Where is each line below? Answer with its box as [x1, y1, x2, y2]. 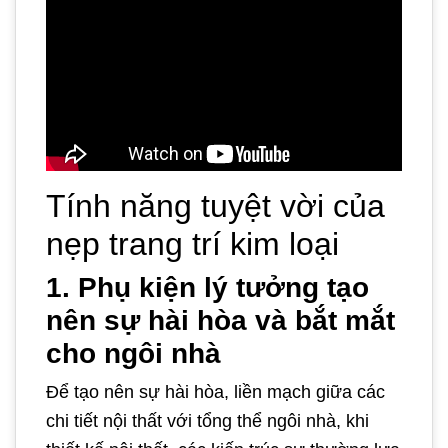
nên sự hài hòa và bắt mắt [46, 304, 395, 336]
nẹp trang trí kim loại [46, 225, 339, 262]
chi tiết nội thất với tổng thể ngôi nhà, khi [46, 410, 369, 431]
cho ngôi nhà [46, 337, 221, 369]
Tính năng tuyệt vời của [46, 187, 385, 224]
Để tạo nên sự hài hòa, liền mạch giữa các [46, 381, 385, 402]
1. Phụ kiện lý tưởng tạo [46, 271, 369, 303]
